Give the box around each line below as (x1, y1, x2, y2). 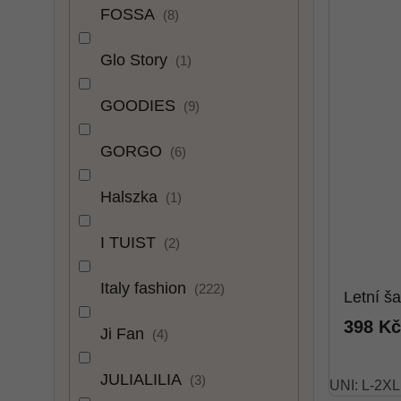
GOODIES (100, 97, 180, 115)
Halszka (100, 188, 162, 207)
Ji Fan (100, 325, 149, 344)
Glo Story (100, 51, 172, 70)
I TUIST (100, 234, 160, 252)
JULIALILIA (100, 371, 186, 389)
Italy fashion (100, 279, 191, 298)
